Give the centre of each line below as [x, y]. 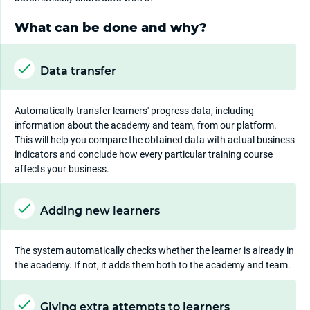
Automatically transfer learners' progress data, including [134, 111]
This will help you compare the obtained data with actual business [155, 140]
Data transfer [78, 71]
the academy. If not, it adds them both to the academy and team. [153, 265]
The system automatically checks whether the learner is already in [154, 251]
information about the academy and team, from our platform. [146, 126]
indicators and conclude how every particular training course [144, 155]
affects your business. [62, 169]
